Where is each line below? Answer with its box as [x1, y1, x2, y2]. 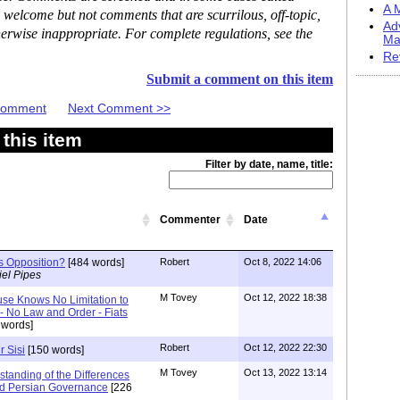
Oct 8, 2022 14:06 [244, 255, 321, 267]
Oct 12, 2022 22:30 [244, 341, 327, 353]
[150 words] [25, 343, 84, 356]
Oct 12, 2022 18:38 [244, 291, 327, 303]
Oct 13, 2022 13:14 [244, 366, 327, 378]
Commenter [160, 212, 221, 226]
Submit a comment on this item [146, 71, 333, 87]
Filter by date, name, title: [205, 157, 333, 171]
